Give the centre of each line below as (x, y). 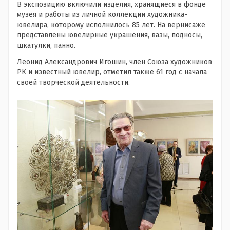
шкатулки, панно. (46, 45)
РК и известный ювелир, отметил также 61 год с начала (112, 72)
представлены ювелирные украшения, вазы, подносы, (110, 35)
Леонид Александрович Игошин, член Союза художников (114, 62)
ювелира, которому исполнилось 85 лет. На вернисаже (111, 25)
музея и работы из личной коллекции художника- (102, 15)
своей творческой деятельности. (73, 82)
